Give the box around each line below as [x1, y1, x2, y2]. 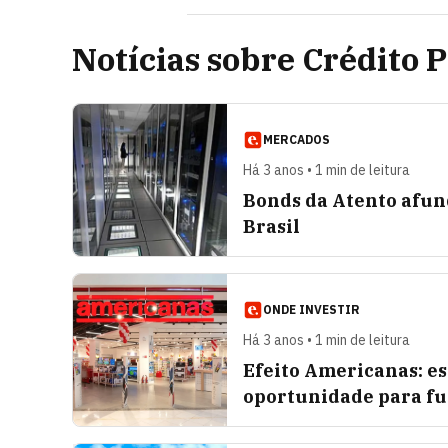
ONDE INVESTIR [263, 302, 360, 317]
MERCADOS [263, 132, 330, 147]
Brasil [243, 215, 300, 238]
